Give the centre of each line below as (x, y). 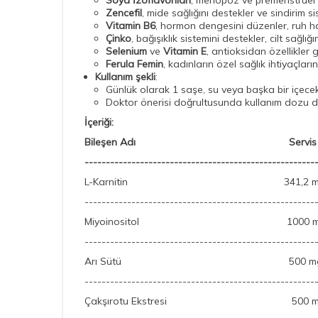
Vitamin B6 (131, 26)
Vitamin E (185, 51)
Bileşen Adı (110, 142)
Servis (227, 142)
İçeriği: (100, 122)
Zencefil (124, 13)
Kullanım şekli (125, 77)
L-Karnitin (106, 182)
